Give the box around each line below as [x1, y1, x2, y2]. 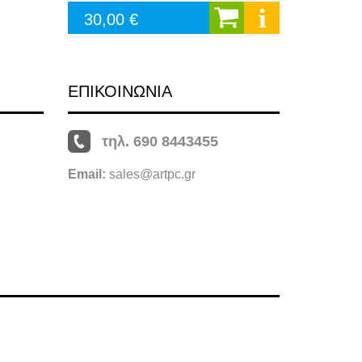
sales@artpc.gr [108, 167, 196, 182]
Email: [67, 167, 109, 182]
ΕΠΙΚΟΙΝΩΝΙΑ [67, 82, 172, 100]
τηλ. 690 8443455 [101, 133, 218, 150]
